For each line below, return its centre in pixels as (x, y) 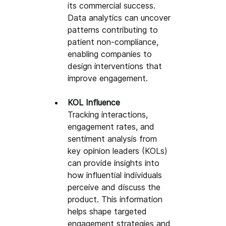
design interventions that (116, 66)
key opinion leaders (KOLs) (119, 151)
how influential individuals (116, 175)
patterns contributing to (114, 30)
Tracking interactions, (109, 114)
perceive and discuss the (116, 187)
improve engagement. (108, 78)
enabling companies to (111, 54)
